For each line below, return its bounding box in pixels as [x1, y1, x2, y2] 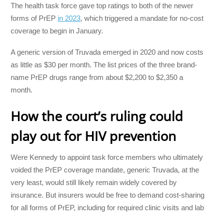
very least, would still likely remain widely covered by [11, 178, 177, 187]
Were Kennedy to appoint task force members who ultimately [11, 153, 203, 162]
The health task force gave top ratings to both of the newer [11, 1, 194, 10]
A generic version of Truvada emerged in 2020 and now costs [11, 48, 204, 57]
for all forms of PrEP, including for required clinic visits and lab [11, 203, 204, 212]
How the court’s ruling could [11, 107, 184, 125]
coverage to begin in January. [11, 26, 104, 35]
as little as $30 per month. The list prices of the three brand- [11, 61, 198, 69]
